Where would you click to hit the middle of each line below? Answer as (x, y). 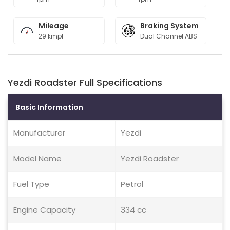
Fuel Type (31, 184)
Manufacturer (39, 133)
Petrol (132, 184)
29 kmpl (51, 36)
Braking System (169, 26)
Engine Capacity (44, 210)
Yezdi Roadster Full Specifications (85, 82)
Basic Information (49, 107)
